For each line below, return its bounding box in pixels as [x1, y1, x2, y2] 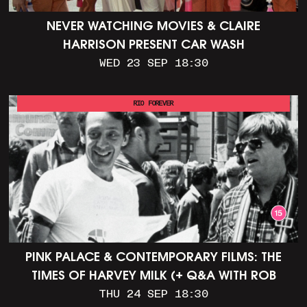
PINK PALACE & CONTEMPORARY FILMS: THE [25, 251, 282, 265]
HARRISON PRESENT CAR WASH [62, 40, 245, 53]
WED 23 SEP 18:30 [99, 59, 208, 69]
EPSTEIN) [129, 288, 178, 302]
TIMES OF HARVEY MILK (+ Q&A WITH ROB [31, 270, 276, 283]
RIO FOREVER [134, 100, 173, 107]
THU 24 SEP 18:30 [99, 289, 208, 299]
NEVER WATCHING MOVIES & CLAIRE [47, 21, 260, 34]
